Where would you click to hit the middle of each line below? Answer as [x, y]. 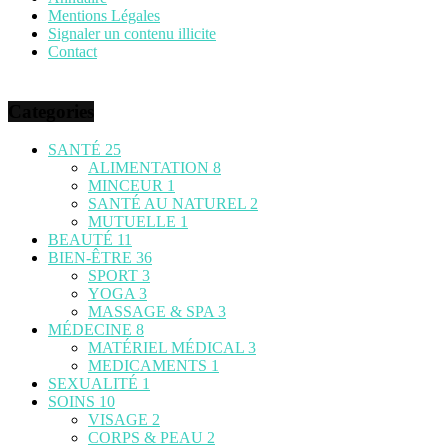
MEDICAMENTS [149, 366]
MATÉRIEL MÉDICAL [168, 348]
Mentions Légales [104, 15]
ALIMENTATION [150, 168]
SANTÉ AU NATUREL [169, 204]
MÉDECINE [92, 330]
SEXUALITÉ [95, 384]
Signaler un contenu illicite [132, 33]
